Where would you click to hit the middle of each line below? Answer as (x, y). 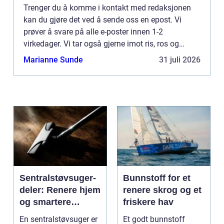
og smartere (45, 202)
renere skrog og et (162, 190)
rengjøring (42, 214)
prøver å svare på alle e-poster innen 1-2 (93, 31)
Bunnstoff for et (157, 178)
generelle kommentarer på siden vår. (87, 55)
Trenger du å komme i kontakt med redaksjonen (107, 7)
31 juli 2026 (180, 59)
